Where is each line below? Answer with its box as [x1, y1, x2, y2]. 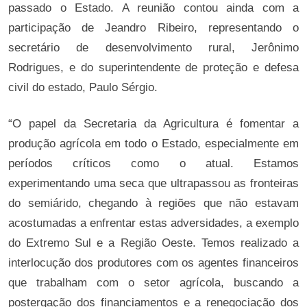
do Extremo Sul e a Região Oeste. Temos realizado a [8, 236, 299, 249]
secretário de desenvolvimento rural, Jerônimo [8, 41, 299, 54]
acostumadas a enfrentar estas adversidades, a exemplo [8, 217, 299, 230]
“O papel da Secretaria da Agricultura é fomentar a [8, 117, 299, 130]
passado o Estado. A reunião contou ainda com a [8, 1, 299, 14]
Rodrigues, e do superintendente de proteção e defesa [8, 61, 299, 74]
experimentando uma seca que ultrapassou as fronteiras [8, 177, 299, 190]
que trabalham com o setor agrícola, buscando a [8, 276, 299, 289]
